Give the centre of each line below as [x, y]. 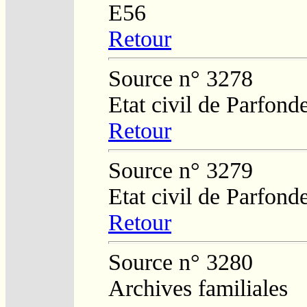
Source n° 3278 [181, 78]
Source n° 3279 [181, 170]
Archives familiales [198, 288]
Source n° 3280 [181, 262]
